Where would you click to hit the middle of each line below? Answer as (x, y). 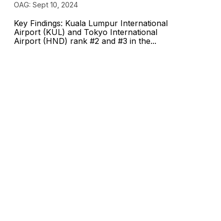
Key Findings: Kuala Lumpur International (91, 23)
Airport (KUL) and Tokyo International (86, 32)
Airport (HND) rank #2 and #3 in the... (85, 41)
